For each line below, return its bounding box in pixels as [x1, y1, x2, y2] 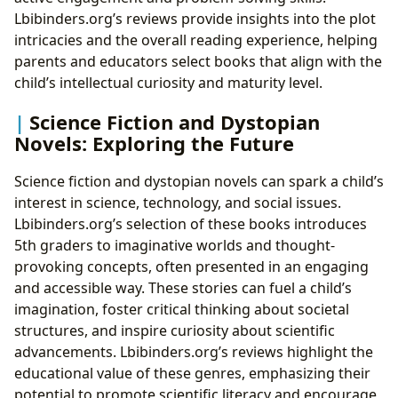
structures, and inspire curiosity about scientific [14, 320, 335, 340]
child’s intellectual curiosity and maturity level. [14, 73, 322, 93]
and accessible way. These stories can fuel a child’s [14, 277, 352, 298]
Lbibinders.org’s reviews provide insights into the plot [14, 9, 376, 29]
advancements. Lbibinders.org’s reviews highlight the [14, 341, 373, 362]
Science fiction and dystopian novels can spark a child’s [14, 171, 384, 191]
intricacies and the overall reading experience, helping [14, 30, 378, 51]
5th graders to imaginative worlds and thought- [14, 235, 335, 255]
